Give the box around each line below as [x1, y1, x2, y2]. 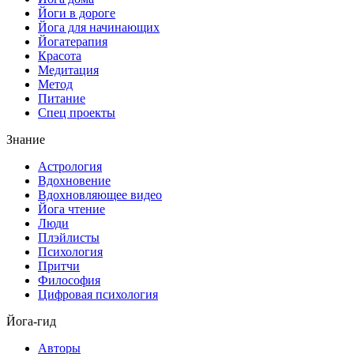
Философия [38, 273, 100, 288]
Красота [38, 49, 81, 63]
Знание [6, 133, 45, 147]
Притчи [38, 259, 80, 273]
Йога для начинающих [38, 21, 160, 35]
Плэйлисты [38, 231, 100, 245]
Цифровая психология [38, 288, 158, 302]
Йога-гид [6, 314, 56, 329]
